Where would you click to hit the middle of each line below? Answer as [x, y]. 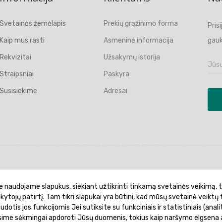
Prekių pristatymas [174, 178]
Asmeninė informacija [139, 40]
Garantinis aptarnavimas [83, 178]
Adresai [115, 91]
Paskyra [116, 74]
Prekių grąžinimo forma [141, 24]
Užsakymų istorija [132, 57]
